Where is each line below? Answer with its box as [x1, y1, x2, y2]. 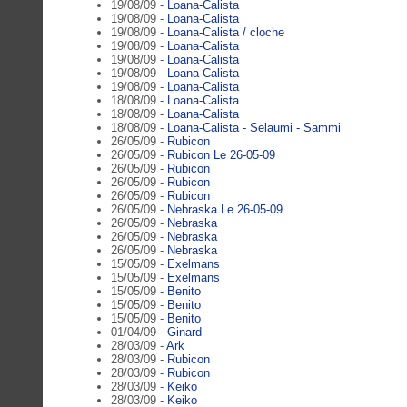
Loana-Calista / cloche [167, 25, 284, 39]
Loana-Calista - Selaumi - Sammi [167, 120, 341, 134]
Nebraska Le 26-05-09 [167, 202, 283, 216]
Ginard [167, 324, 202, 339]
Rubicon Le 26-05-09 [167, 147, 275, 162]
